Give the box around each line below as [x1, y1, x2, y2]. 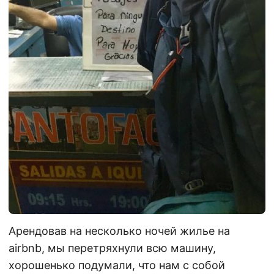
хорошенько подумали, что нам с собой [9, 258, 225, 272]
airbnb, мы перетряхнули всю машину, [9, 241, 216, 254]
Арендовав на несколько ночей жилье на [9, 224, 230, 237]
